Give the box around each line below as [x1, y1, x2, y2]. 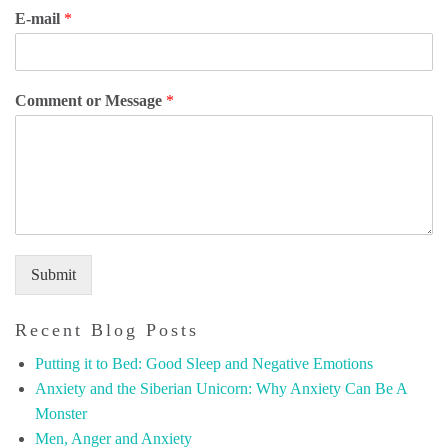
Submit [31, 266, 76, 284]
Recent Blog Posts [15, 320, 199, 341]
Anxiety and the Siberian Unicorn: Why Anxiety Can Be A [35, 380, 407, 398]
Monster [35, 405, 87, 423]
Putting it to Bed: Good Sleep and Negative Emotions [35, 355, 373, 373]
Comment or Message [15, 92, 166, 110]
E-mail [15, 10, 64, 28]
